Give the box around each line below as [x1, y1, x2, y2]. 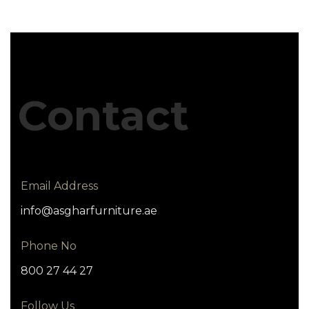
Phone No [21, 239, 77, 252]
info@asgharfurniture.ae [21, 203, 157, 217]
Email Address [21, 179, 98, 192]
